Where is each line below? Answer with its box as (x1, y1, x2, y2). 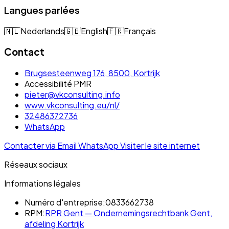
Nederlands (20, 26, 64, 37)
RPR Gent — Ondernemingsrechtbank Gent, (45, 207, 212, 218)
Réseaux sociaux (4, 158, 67, 170)
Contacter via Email (4, 140, 77, 151)
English (81, 26, 107, 37)
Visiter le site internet (120, 140, 200, 151)
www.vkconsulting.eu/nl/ (25, 99, 120, 110)
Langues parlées (4, 4, 80, 16)
